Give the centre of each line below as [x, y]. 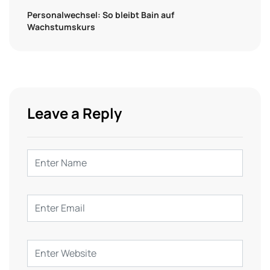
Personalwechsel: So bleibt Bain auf [101, 14]
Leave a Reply [74, 113]
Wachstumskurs [61, 27]
